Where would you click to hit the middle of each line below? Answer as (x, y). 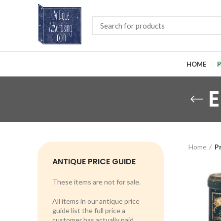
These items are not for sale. (96, 182)
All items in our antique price (96, 201)
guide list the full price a (89, 210)
